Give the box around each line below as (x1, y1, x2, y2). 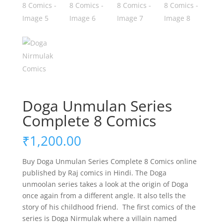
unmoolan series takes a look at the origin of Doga (22, 179, 188, 189)
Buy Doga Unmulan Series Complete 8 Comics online (22, 156, 197, 166)
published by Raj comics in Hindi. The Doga (22, 167, 166, 177)
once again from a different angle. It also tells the (22, 190, 186, 200)
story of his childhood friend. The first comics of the (22, 202, 196, 212)
